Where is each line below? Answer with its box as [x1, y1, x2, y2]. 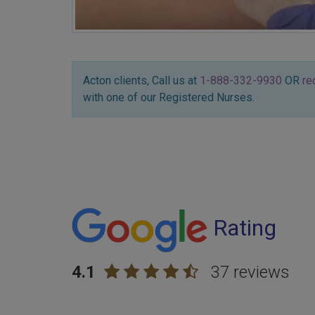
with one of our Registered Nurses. [83, 91, 255, 105]
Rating [207, 214, 276, 242]
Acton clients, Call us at [83, 74, 200, 88]
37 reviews [211, 262, 290, 283]
